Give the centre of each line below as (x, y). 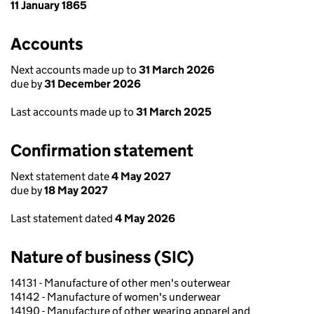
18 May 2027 (76, 190)
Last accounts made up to (73, 112)
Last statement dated (63, 218)
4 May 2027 (141, 176)
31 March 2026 (177, 70)
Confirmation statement (102, 150)
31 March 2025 (174, 112)
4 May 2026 (145, 218)
